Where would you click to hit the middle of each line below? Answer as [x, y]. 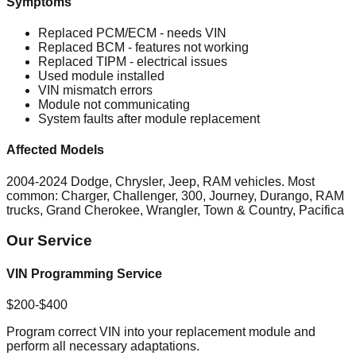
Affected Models [55, 150]
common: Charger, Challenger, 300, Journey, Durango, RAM [175, 195]
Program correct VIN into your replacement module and [161, 331]
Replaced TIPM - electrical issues [133, 62]
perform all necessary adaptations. [103, 346]
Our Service [49, 241]
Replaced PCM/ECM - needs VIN [132, 33]
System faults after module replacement [149, 119]
